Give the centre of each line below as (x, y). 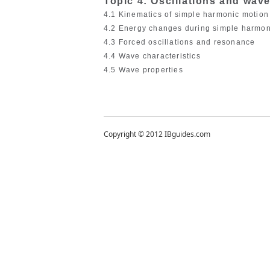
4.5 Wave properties (143, 70)
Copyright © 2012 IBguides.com (157, 134)
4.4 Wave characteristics (152, 56)
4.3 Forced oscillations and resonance (180, 42)
